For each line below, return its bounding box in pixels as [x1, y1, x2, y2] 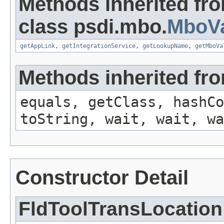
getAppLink [20, 42, 55, 50]
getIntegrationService [62, 42, 135, 50]
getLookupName [142, 42, 188, 50]
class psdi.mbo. [18, 15, 167, 38]
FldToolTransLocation [18, 198, 222, 220]
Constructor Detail [15, 166, 188, 189]
